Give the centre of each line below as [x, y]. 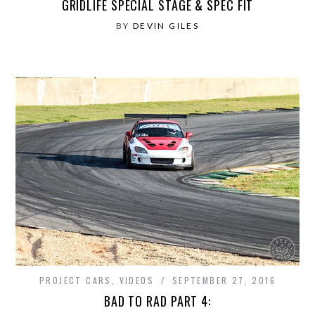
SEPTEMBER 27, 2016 [224, 281]
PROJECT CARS [75, 281]
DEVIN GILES [166, 25]
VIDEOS [136, 281]
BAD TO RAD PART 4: [157, 301]
